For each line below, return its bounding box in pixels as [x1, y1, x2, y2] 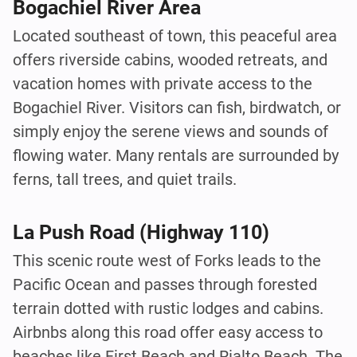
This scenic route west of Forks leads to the [13, 250, 321, 270]
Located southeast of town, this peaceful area [13, 26, 337, 46]
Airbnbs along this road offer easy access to [13, 322, 323, 342]
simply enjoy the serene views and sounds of [13, 122, 328, 142]
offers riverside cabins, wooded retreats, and [13, 50, 328, 70]
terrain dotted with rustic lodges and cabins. [13, 298, 324, 318]
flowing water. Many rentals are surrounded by [13, 146, 339, 166]
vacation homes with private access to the [13, 74, 312, 94]
